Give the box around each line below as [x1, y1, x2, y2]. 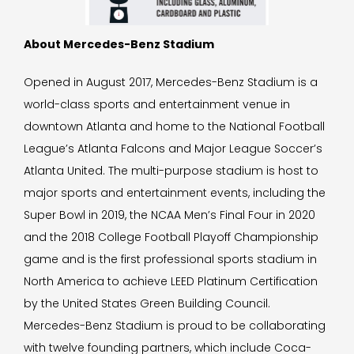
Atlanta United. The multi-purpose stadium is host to [24, 163, 318, 179]
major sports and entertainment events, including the [24, 185, 326, 201]
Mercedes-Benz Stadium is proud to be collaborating [24, 318, 326, 333]
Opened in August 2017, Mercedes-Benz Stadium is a [24, 74, 318, 90]
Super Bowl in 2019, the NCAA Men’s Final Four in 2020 [24, 207, 315, 223]
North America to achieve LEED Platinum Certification [24, 273, 318, 289]
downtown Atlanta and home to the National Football [24, 119, 325, 134]
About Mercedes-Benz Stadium [24, 36, 214, 52]
